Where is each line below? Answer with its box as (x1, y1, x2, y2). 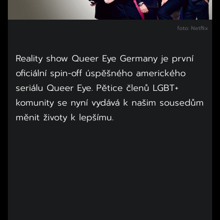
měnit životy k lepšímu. (16, 110, 113, 124)
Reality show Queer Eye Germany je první (16, 51, 193, 65)
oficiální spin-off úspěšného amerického (16, 66, 186, 80)
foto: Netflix (177, 24, 208, 32)
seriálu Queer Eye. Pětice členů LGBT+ (16, 81, 178, 95)
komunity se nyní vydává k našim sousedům (16, 95, 204, 110)
